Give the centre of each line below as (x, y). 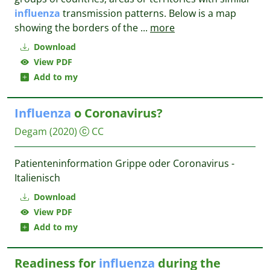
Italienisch (37, 178)
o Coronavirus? (117, 113)
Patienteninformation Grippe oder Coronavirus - (124, 163)
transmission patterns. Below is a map (148, 13)
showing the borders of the (77, 28)
